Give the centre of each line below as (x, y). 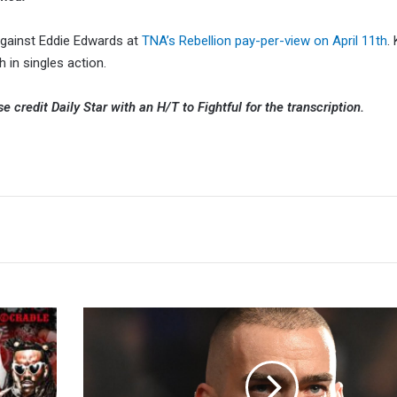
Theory (100, 335)
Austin (99, 316)
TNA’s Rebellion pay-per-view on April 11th (265, 41)
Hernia (99, 372)
